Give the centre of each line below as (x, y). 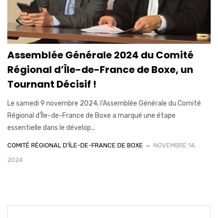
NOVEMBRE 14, (175, 145)
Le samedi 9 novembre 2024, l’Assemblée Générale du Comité (104, 103)
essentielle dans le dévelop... (51, 127)
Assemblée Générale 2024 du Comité (100, 55)
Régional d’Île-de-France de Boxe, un (100, 69)
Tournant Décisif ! (52, 84)
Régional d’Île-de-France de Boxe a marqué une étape (91, 115)
